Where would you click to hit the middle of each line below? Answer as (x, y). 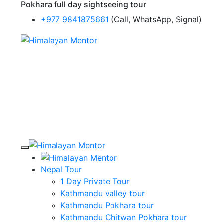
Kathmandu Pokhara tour (107, 205)
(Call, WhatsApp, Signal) (156, 19)
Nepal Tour (61, 170)
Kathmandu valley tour (102, 194)
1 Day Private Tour (95, 182)
